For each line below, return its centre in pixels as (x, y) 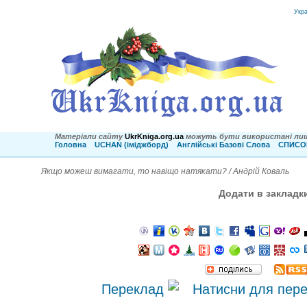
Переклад (134, 290)
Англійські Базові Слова (223, 145)
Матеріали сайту (89, 136)
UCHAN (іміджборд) (132, 145)
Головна (71, 145)
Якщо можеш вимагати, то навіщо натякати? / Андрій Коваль (165, 171)
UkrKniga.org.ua (155, 136)
